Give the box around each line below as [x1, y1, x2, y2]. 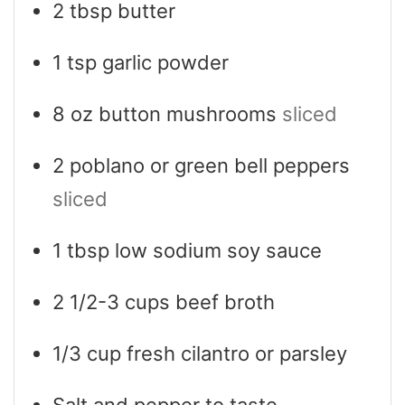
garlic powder [102, 50, 229, 74]
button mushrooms [99, 101, 277, 126]
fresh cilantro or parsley [127, 341, 347, 365]
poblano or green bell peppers [70, 153, 350, 177]
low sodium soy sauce [115, 238, 322, 262]
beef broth [175, 289, 275, 314]
